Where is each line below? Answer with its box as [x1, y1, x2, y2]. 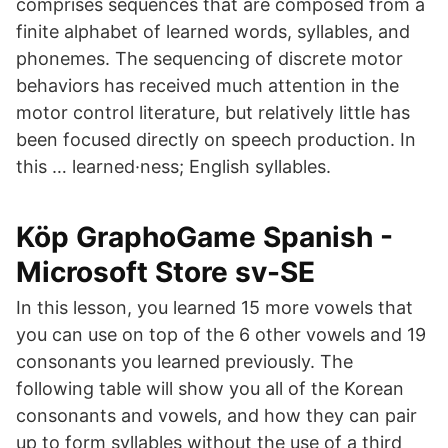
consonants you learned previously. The [16, 351, 353, 372]
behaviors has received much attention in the [16, 75, 399, 96]
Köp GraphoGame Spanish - [16, 220, 393, 254]
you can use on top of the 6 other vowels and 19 [16, 324, 426, 345]
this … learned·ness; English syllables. [16, 156, 331, 177]
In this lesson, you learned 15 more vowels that [16, 297, 413, 318]
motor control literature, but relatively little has [16, 102, 410, 123]
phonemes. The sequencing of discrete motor [16, 48, 403, 69]
